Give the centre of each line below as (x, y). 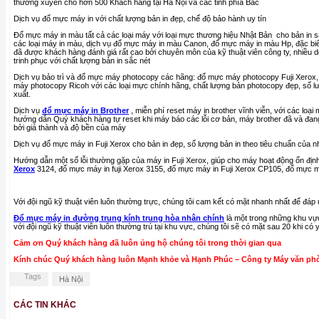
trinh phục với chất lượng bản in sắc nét (82, 61)
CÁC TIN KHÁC (45, 305)
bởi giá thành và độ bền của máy (70, 127)
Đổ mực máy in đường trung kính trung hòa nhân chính (119, 218)
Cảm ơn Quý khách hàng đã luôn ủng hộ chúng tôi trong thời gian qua (147, 243)
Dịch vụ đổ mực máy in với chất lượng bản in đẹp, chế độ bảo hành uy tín (140, 19)
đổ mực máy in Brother (85, 110)
